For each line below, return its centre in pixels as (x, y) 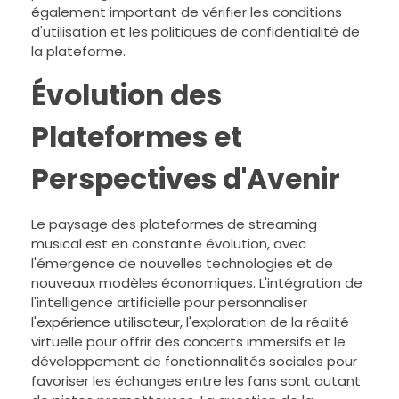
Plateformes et (137, 137)
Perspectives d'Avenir (186, 179)
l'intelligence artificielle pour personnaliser (169, 302)
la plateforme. (78, 51)
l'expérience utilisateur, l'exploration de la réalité (190, 322)
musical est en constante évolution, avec (169, 243)
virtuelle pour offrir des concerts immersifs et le (188, 341)
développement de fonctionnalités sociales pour (194, 361)
